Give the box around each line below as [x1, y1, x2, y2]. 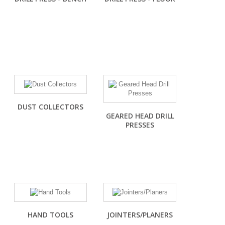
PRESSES [126, 120, 154, 130]
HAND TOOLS [28, 210, 73, 219]
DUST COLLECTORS [18, 102, 83, 111]
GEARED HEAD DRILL [105, 111, 174, 121]
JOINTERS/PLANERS [107, 210, 173, 219]
